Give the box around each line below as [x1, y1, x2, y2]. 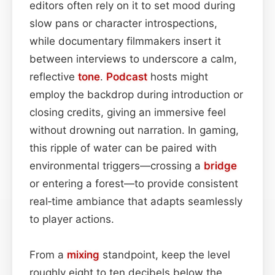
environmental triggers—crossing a [29, 159, 204, 172]
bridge [204, 159, 237, 172]
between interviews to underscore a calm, [29, 52, 237, 65]
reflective [29, 70, 78, 83]
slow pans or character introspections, [29, 17, 217, 29]
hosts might [147, 70, 208, 83]
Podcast [106, 70, 147, 83]
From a [29, 248, 67, 261]
